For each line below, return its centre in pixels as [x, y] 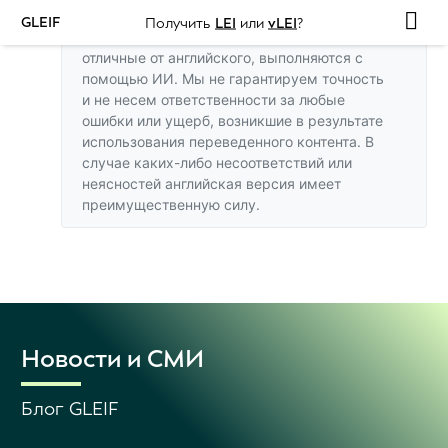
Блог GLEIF [69, 409]
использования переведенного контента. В [228, 141]
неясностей [123, 183]
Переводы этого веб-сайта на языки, [234, 34]
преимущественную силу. [171, 204]
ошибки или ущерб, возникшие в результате [232, 120]
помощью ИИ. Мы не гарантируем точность [233, 78]
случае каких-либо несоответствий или [217, 162]
